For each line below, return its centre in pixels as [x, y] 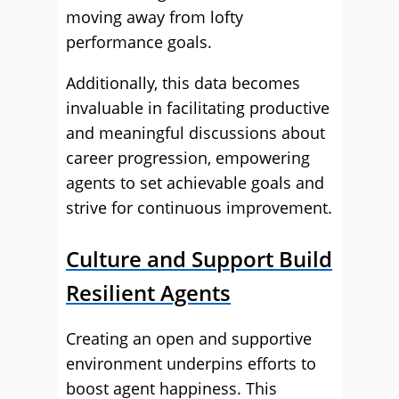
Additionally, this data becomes [183, 83]
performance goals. [139, 42]
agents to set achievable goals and [195, 183]
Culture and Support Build [199, 259]
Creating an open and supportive [189, 338]
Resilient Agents [148, 293]
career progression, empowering [188, 158]
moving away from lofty [155, 17]
